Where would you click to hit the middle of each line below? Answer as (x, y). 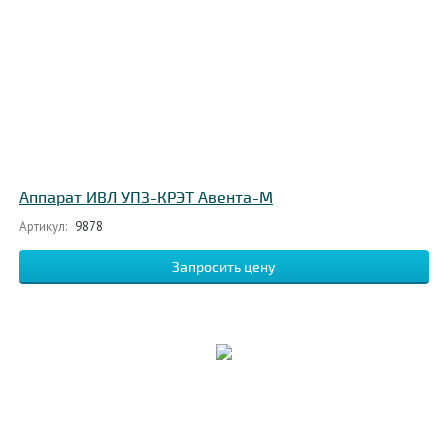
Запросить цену (224, 267)
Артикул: (43, 226)
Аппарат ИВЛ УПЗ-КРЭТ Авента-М (146, 198)
